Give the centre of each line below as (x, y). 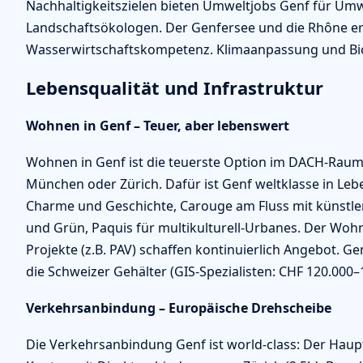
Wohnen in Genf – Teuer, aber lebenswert (158, 125)
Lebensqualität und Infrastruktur (175, 87)
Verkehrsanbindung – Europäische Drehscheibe (179, 307)
